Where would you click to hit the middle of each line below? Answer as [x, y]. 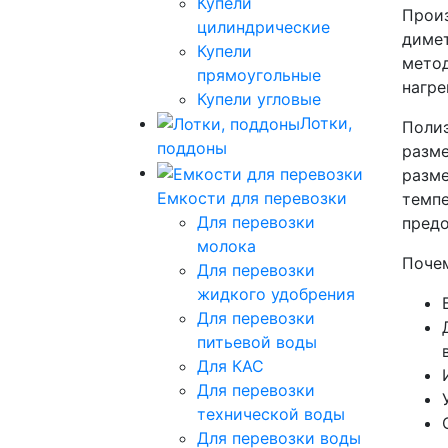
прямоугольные [259, 74]
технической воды [271, 413]
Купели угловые [259, 98]
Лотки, [326, 122]
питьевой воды [257, 341]
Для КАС [230, 365]
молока [226, 245]
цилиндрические [263, 26]
